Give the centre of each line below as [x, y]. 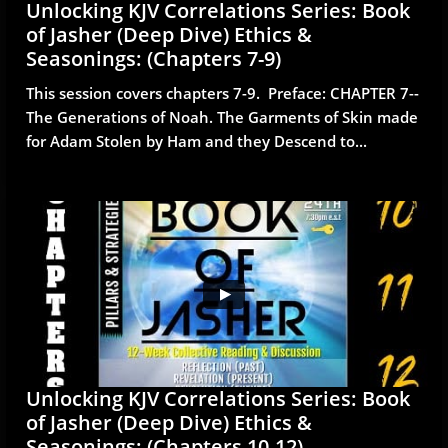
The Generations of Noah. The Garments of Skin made [222, 117]
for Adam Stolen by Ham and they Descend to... [196, 141]
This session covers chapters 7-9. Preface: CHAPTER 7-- [222, 93]
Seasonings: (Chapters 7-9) [153, 58]
